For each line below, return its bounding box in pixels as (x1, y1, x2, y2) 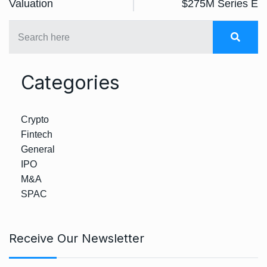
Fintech (21, 129, 52, 140)
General (21, 144, 55, 155)
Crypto (21, 114, 49, 125)
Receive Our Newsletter (9, 231, 144, 246)
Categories (21, 71, 120, 95)
